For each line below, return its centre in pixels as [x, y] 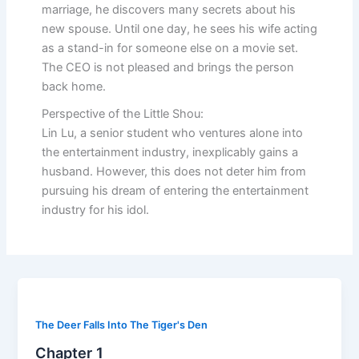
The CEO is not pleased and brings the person [167, 68]
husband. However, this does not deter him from [173, 172]
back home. [73, 87]
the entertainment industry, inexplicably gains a [169, 153]
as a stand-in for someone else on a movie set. [169, 48]
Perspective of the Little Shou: [122, 114]
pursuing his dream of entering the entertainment [175, 191]
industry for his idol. [95, 210]
